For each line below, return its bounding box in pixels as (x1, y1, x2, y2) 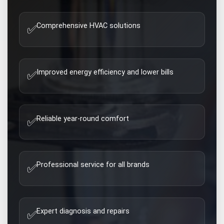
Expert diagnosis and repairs (36, 207, 130, 216)
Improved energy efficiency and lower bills (36, 67, 174, 76)
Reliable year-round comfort (36, 114, 129, 123)
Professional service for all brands (36, 160, 150, 169)
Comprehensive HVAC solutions (36, 21, 141, 30)
